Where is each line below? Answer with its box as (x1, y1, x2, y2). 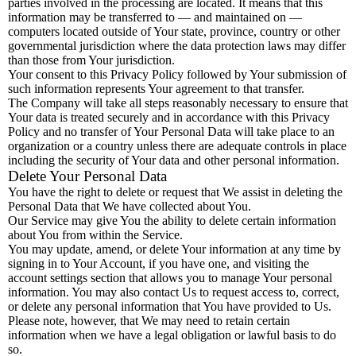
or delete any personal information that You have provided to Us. (8, 300, 331, 313)
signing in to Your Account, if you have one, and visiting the (8, 257, 309, 270)
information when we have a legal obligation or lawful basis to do (8, 328, 336, 342)
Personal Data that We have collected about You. (8, 199, 251, 213)
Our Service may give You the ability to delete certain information (8, 214, 336, 227)
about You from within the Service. (8, 228, 183, 242)
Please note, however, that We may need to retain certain (8, 314, 290, 327)
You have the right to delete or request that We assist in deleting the (8, 185, 342, 199)
